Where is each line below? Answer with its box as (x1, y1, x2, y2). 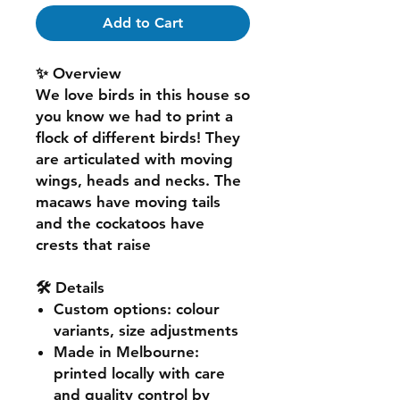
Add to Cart (103, 13, 183, 31)
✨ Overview (36, 63, 121, 82)
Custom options (54, 299, 167, 318)
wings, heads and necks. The (36, 171, 241, 189)
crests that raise (36, 235, 151, 254)
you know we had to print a (36, 106, 233, 125)
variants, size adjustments (54, 321, 238, 339)
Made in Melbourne (54, 342, 195, 361)
